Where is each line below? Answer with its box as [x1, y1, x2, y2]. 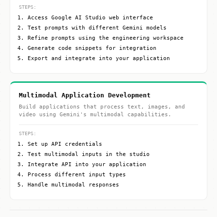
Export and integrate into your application [28, 55, 170, 62]
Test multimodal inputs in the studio [28, 151, 150, 157]
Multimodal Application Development [19, 92, 151, 99]
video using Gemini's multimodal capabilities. [19, 111, 171, 118]
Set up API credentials [28, 141, 102, 147]
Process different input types [28, 171, 126, 178]
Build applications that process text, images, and [19, 104, 185, 110]
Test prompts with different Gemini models [28, 25, 167, 31]
